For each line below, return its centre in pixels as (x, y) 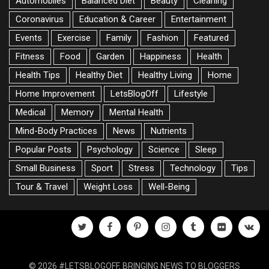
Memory (77, 112)
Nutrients (169, 131)
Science (164, 149)
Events (29, 38)
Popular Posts (44, 149)
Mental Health (136, 112)
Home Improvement (55, 93)
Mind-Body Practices (56, 131)
